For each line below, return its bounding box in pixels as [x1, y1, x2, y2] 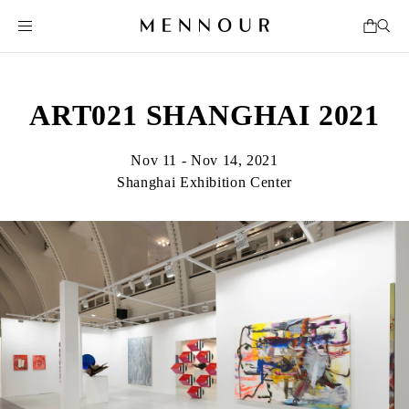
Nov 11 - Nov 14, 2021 [131, 152, 278, 168]
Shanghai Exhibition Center [117, 174, 292, 190]
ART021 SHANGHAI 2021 [29, 99, 380, 131]
